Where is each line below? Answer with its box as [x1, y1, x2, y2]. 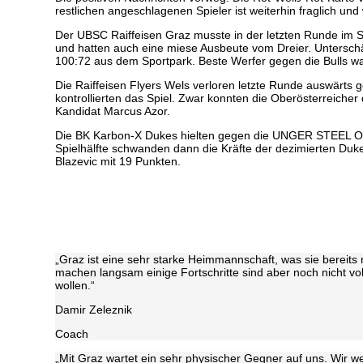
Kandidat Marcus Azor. [54, 105, 170, 118]
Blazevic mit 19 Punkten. [54, 155, 181, 169]
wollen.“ [54, 279, 95, 293]
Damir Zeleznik [54, 303, 132, 317]
